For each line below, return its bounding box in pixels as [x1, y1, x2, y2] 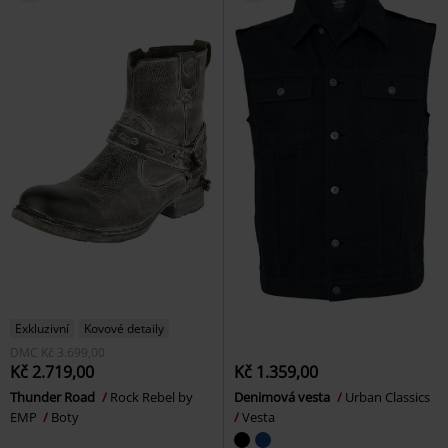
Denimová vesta [234, 388, 333, 407]
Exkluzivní [15, 320, 69, 338]
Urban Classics [345, 388, 433, 407]
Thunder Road [10, 388, 98, 407]
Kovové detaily [84, 320, 164, 338]
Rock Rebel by [110, 388, 193, 407]
